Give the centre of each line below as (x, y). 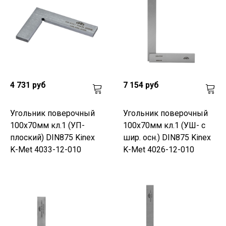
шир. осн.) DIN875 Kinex (167, 137)
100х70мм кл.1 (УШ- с (164, 125)
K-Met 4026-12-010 (159, 149)
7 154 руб (141, 85)
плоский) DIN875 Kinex (52, 137)
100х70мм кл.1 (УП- (47, 125)
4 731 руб (28, 85)
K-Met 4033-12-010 (46, 149)
